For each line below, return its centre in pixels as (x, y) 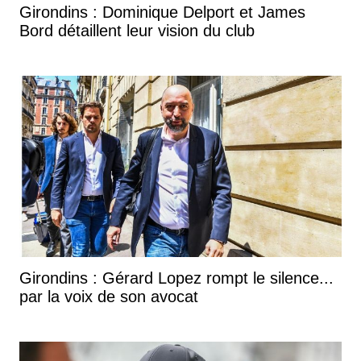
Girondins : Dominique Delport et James (162, 12)
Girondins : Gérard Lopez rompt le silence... (176, 278)
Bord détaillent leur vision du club (137, 30)
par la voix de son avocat (109, 296)
